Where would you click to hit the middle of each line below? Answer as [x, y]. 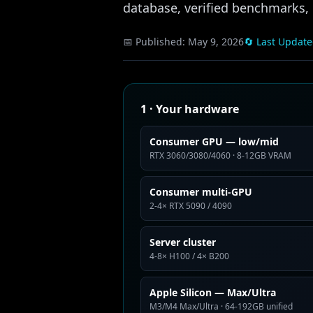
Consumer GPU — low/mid [214, 141]
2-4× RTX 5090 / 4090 [191, 206]
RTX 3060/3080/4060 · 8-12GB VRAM [220, 155]
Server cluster [183, 242]
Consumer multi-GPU [201, 192]
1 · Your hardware [190, 109]
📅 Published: [155, 42]
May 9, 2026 [216, 42]
